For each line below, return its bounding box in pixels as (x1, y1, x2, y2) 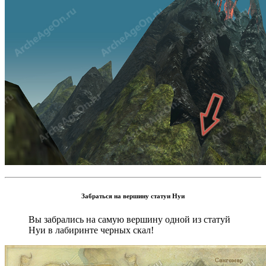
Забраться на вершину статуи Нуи (81, 192, 185, 200)
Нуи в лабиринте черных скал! (28, 225, 154, 236)
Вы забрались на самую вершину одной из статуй (28, 214, 230, 225)
